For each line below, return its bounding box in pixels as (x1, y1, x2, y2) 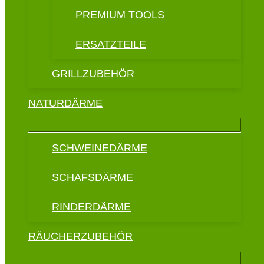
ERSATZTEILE (75, 38, 146, 51)
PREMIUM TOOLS (75, 9, 164, 21)
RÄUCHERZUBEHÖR (28, 230, 133, 243)
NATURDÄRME (28, 97, 103, 110)
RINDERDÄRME (52, 201, 131, 213)
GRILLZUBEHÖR (52, 68, 134, 80)
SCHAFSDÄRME (52, 171, 133, 184)
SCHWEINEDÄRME (52, 142, 147, 154)
